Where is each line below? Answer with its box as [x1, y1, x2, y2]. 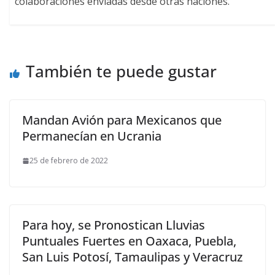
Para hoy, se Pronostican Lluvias [22, 217, 205, 233]
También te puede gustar [26, 60, 217, 82]
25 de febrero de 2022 [29, 155, 108, 166]
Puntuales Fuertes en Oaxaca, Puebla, [22, 233, 236, 249]
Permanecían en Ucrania [22, 128, 161, 144]
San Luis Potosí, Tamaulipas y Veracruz [22, 249, 242, 265]
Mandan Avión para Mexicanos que [22, 112, 222, 128]
